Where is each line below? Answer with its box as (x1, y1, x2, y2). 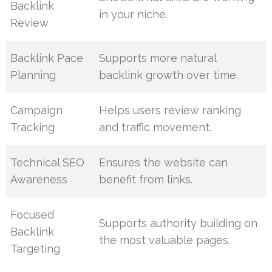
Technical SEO (10, 155, 85, 169)
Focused (10, 208, 55, 221)
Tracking (10, 120, 55, 134)
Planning (10, 68, 56, 81)
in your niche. (99, 7, 168, 21)
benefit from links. (99, 172, 193, 186)
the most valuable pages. (99, 233, 231, 246)
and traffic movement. (99, 120, 212, 134)
